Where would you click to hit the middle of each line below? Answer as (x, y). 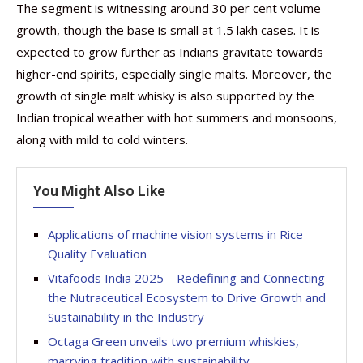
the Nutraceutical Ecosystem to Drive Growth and (187, 297)
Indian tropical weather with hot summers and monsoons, (177, 117)
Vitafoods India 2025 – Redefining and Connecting (186, 278)
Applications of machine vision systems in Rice (175, 234)
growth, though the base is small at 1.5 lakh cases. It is (168, 30)
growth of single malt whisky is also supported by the (165, 96)
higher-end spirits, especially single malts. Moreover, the (174, 74)
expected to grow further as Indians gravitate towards (170, 52)
